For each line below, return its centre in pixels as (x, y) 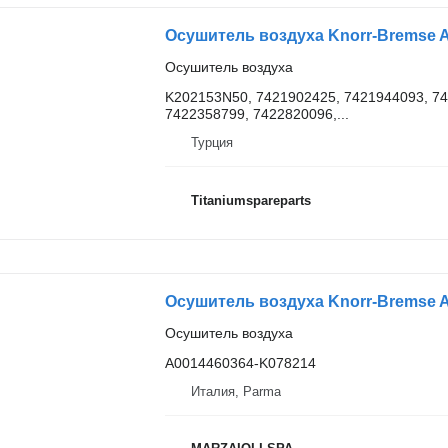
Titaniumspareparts (250, 200)
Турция (211, 142)
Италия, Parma (235, 391)
